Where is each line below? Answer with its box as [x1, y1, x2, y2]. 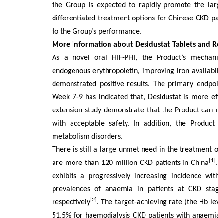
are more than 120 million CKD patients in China [52, 159, 209, 167]
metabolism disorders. [52, 133, 123, 141]
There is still [52, 146, 91, 154]
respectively [52, 199, 90, 206]
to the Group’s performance [52, 28, 140, 36]
